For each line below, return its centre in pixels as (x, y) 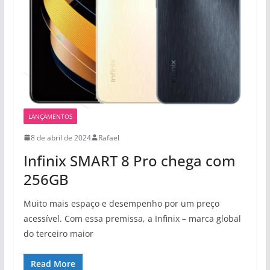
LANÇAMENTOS (50, 116)
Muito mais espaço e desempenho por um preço (121, 203)
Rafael (108, 137)
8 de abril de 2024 (61, 137)
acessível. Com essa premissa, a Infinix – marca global (132, 218)
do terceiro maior (58, 233)
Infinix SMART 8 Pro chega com (129, 160)
